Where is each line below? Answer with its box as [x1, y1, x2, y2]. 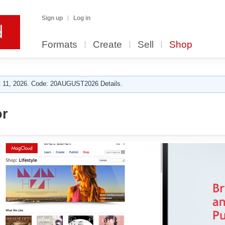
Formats [42, 39, 77, 50]
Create [93, 39, 122, 50]
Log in [73, 15, 90, 22]
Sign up [42, 15, 63, 22]
